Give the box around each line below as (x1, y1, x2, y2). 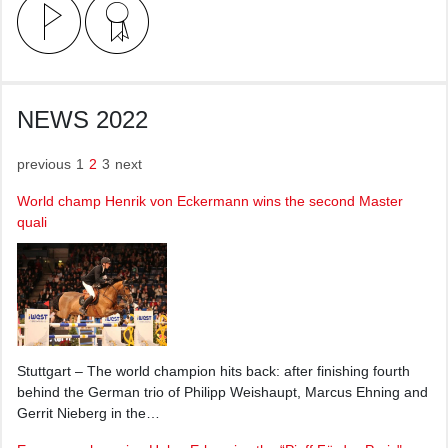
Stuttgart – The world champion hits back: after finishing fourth (17, 362, 410, 379)
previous (17, 156, 71, 172)
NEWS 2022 (17, 106, 148, 133)
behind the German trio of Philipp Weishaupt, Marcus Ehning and (17, 383, 428, 400)
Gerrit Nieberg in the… (17, 404, 160, 421)
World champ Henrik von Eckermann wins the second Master (17, 193, 403, 209)
